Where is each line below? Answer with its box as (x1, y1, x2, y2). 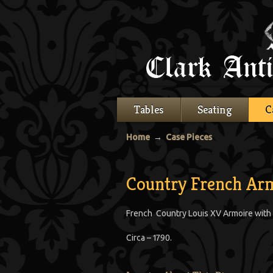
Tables (134, 102, 163, 116)
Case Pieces (166, 132, 212, 142)
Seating (197, 102, 232, 116)
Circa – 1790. (126, 233, 172, 243)
